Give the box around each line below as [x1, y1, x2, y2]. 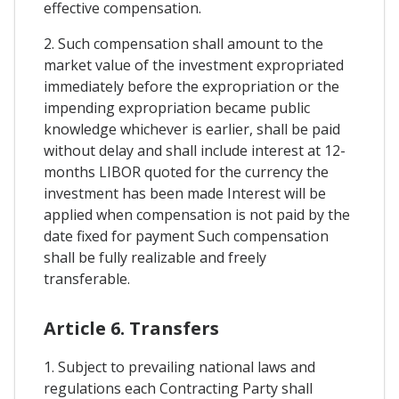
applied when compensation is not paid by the [44, 204, 350, 224]
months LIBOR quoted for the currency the [44, 161, 329, 182]
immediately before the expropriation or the [44, 76, 339, 96]
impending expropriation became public [44, 97, 310, 118]
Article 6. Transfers [44, 315, 219, 340]
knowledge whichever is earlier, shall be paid [44, 118, 340, 139]
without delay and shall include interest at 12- [44, 140, 346, 160]
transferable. [44, 268, 130, 289]
